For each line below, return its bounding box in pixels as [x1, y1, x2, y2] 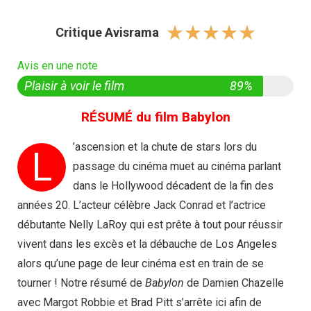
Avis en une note [17, 59, 98, 72]
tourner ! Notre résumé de [17, 276, 145, 289]
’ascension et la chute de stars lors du [73, 140, 257, 153]
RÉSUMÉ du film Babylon [81, 109, 230, 125]
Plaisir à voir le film [24, 78, 124, 93]
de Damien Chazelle [184, 276, 284, 289]
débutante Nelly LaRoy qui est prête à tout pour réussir [17, 218, 283, 231]
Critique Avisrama [55, 25, 159, 40]
